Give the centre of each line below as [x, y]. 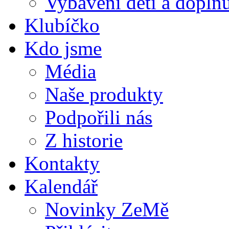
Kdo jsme [63, 48]
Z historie [84, 140]
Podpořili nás [99, 117]
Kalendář [61, 186]
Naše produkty [104, 94]
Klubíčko [62, 25]
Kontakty [62, 163]
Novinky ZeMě [107, 209]
